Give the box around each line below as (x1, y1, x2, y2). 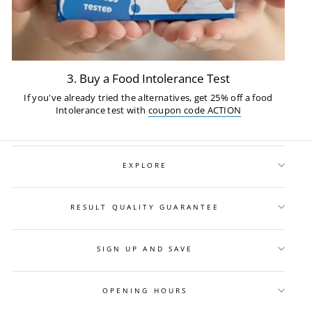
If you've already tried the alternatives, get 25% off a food (24, 91, 273, 104)
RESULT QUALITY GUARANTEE (70, 202, 220, 212)
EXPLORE (122, 160, 168, 170)
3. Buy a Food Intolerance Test (67, 69, 230, 86)
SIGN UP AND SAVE (96, 244, 194, 253)
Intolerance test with (55, 103, 148, 116)
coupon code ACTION (148, 103, 242, 116)
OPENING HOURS (102, 286, 188, 295)
